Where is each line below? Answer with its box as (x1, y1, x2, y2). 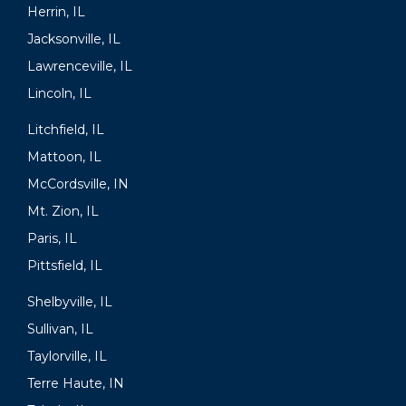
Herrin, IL (27, 4, 85, 21)
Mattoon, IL (27, 149, 101, 166)
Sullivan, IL (27, 321, 93, 338)
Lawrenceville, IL (27, 58, 132, 75)
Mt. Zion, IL (27, 203, 99, 220)
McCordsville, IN (27, 176, 129, 193)
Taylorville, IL (27, 348, 107, 365)
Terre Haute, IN (27, 375, 124, 392)
